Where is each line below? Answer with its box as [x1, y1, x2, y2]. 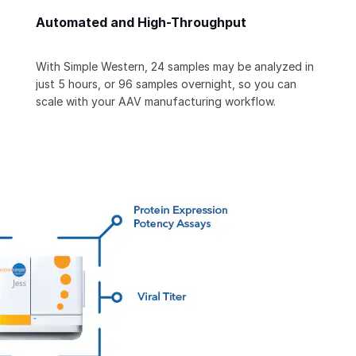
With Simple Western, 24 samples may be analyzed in [36, 60, 314, 74]
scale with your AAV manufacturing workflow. [36, 95, 276, 109]
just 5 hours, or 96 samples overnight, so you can [36, 77, 296, 91]
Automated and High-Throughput [36, 15, 246, 31]
